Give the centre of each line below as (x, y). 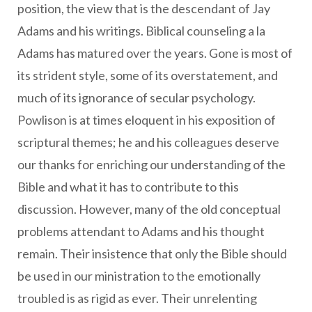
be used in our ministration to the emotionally (139, 276)
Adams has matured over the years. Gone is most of (155, 53)
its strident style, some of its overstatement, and (148, 75)
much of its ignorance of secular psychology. (136, 97)
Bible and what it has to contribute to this (128, 187)
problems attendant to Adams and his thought (141, 231)
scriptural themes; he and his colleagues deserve (148, 142)
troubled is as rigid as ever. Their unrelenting (137, 298)
